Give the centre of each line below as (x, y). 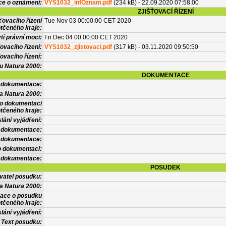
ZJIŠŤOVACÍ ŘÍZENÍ (165, 12)
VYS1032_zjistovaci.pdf (78, 47)
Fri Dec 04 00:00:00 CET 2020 (86, 37)
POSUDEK (165, 167)
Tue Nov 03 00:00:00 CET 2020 (88, 21)
